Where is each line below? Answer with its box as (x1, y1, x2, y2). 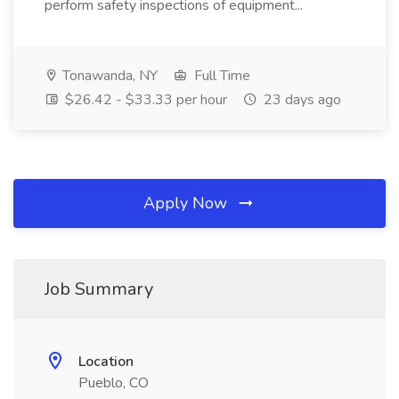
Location (78, 352, 134, 371)
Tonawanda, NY (59, 66, 158, 85)
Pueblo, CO (78, 373, 149, 393)
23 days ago (260, 90, 341, 110)
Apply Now (143, 192, 232, 214)
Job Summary (45, 277, 153, 301)
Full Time (191, 66, 250, 85)
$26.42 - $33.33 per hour (61, 90, 227, 110)
